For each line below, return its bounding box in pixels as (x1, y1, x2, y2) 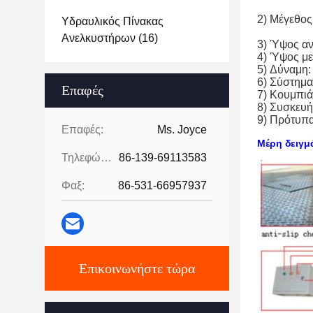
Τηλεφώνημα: (101, 152, 112, 163)
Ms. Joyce (157, 124, 207, 136)
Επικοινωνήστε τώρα (79, 261, 195, 276)
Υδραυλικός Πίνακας (61, 15, 163, 27)
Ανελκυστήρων (61, 32, 136, 44)
